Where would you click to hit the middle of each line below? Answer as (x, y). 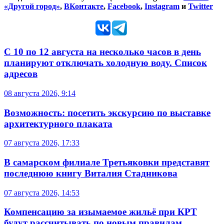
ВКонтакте (84, 6)
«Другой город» (32, 6)
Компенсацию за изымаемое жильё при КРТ (100, 212)
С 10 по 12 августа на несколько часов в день (102, 52)
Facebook (124, 6)
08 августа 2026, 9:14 (40, 93)
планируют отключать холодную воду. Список (105, 63)
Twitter (200, 6)
